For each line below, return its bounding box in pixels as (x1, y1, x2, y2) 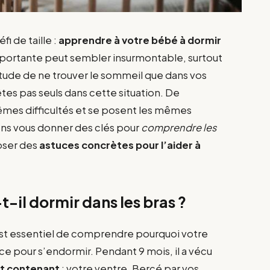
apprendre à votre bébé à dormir (58, 33, 222, 46)
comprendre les (141, 121, 217, 134)
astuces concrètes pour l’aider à (39, 138, 201, 151)
